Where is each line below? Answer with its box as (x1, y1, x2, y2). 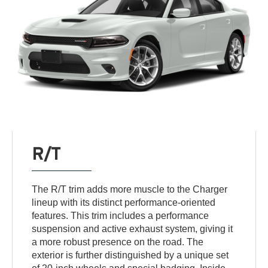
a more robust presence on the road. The (32, 237, 204, 248)
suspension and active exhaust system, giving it (32, 224, 233, 234)
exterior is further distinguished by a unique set (32, 250, 229, 261)
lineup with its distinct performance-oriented (32, 197, 216, 208)
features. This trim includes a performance (32, 211, 209, 221)
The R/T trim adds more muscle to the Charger (32, 184, 228, 195)
